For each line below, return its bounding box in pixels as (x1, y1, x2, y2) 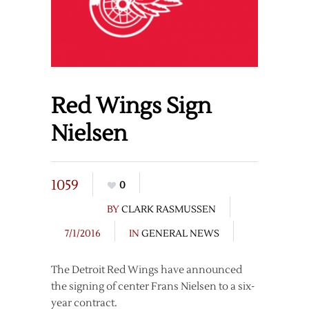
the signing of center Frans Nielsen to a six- (51, 280, 255, 294)
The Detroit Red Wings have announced (51, 263, 242, 277)
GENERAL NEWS (141, 228, 219, 241)
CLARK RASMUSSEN (121, 203, 216, 217)
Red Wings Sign (51, 92, 211, 121)
